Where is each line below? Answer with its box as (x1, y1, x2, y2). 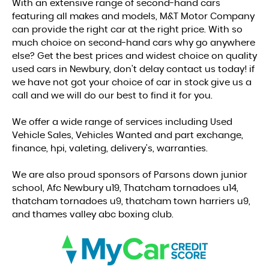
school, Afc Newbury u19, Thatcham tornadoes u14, (12, 183, 238, 193)
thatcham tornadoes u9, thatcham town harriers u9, (12, 196, 250, 206)
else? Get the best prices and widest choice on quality (12, 51, 257, 61)
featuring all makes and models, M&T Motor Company (12, 11, 255, 21)
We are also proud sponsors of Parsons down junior (12, 170, 247, 180)
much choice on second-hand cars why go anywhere (12, 38, 255, 47)
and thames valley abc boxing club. (12, 210, 174, 219)
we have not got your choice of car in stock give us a (12, 77, 252, 87)
